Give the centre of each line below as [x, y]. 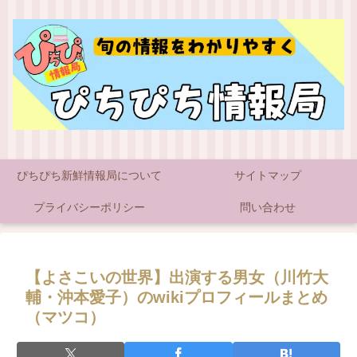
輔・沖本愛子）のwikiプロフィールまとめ [177, 297]
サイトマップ [268, 175]
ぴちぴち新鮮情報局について [89, 175]
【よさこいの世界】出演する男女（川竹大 [177, 277]
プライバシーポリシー [89, 207]
